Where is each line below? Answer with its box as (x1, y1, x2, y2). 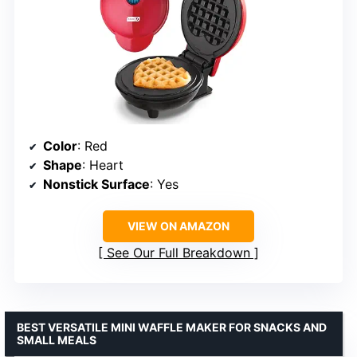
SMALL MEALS (17, 332, 96, 347)
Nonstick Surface (43, 175, 150, 192)
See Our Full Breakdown (107, 244, 250, 261)
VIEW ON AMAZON (127, 218, 229, 233)
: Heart (82, 156, 124, 173)
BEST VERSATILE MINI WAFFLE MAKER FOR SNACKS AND (17, 320, 327, 334)
